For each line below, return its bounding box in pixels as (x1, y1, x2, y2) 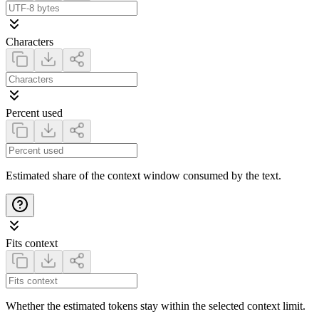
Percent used (6, 106, 63, 119)
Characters (6, 35, 53, 48)
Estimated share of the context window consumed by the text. (6, 169, 281, 182)
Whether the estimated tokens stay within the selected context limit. (6, 299, 305, 312)
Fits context (6, 236, 58, 249)
